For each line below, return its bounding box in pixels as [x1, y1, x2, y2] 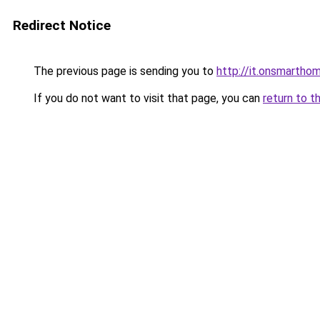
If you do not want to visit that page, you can [31, 91, 263, 105]
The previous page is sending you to [31, 64, 216, 78]
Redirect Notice [13, 17, 111, 34]
